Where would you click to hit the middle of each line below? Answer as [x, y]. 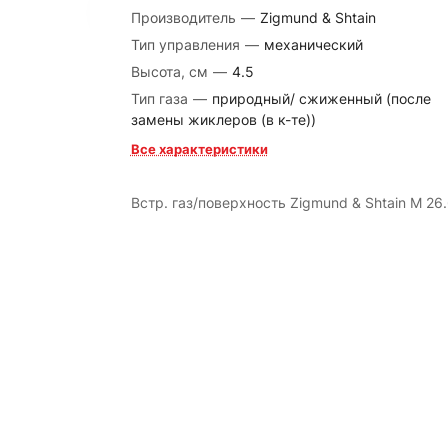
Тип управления [187, 44]
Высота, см [171, 71]
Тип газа [161, 98]
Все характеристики [199, 149]
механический [313, 44]
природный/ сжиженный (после [321, 98]
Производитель [185, 17]
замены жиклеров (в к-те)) [223, 119]
